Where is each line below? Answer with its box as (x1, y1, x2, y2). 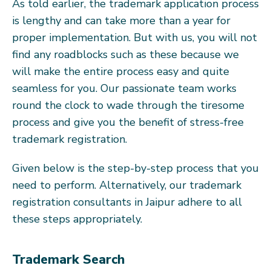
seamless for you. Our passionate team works (12, 80, 237, 96)
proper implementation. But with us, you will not (12, 30, 257, 45)
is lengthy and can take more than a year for (12, 13, 230, 28)
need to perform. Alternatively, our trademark (12, 177, 241, 192)
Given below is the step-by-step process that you (12, 160, 259, 175)
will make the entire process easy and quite (12, 64, 229, 79)
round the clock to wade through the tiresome (12, 97, 244, 113)
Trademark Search (12, 250, 125, 269)
